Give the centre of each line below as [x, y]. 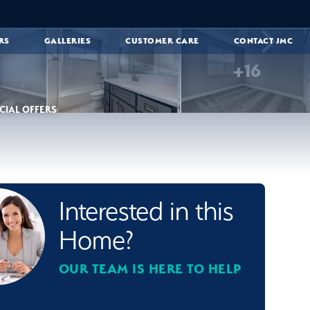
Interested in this [146, 211]
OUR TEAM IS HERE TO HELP [150, 269]
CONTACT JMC [263, 40]
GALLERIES [67, 40]
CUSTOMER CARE [162, 40]
